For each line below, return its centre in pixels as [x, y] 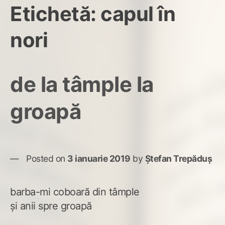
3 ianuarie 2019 [99, 158]
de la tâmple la [82, 84]
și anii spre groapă [51, 206]
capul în [138, 14]
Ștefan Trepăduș [178, 158]
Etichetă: [55, 14]
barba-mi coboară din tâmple [75, 192]
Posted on [47, 158]
